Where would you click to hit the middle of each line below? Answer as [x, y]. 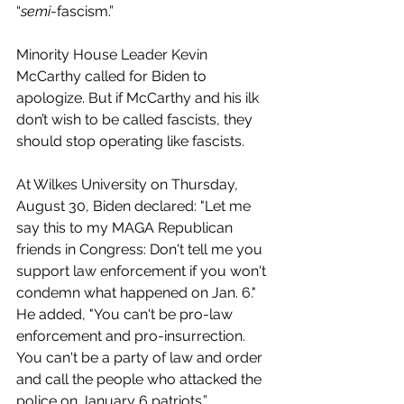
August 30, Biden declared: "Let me [135, 206]
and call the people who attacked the [141, 379]
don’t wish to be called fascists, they [136, 119]
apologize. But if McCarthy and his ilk [139, 97]
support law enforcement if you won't [143, 271]
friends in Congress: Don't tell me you [141, 249]
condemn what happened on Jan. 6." [138, 292]
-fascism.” [84, 11]
